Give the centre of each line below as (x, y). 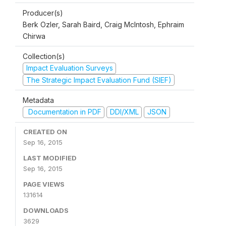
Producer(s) (43, 13)
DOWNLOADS (46, 210)
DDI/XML (124, 112)
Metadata (38, 100)
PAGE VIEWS (44, 184)
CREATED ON (45, 131)
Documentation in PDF (64, 112)
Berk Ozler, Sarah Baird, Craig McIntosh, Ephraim (103, 24)
